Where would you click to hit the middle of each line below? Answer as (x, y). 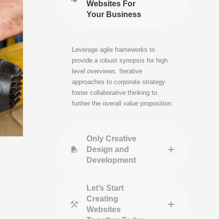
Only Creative (111, 139)
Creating (102, 199)
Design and (108, 149)
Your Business (114, 14)
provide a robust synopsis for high (120, 60)
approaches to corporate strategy (119, 82)
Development (111, 160)
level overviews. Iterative (107, 71)
